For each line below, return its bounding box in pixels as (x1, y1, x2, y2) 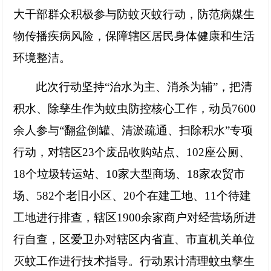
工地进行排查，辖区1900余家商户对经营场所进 (13, 211, 256, 224)
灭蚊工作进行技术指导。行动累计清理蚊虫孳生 (13, 255, 255, 268)
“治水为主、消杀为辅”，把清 (104, 80, 252, 94)
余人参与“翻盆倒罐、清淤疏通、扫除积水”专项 (13, 124, 253, 137)
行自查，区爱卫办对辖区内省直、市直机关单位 (13, 233, 255, 246)
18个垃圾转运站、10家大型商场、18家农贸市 (13, 168, 245, 181)
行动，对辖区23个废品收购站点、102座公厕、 (13, 146, 250, 159)
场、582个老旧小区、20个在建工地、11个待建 (13, 189, 251, 203)
